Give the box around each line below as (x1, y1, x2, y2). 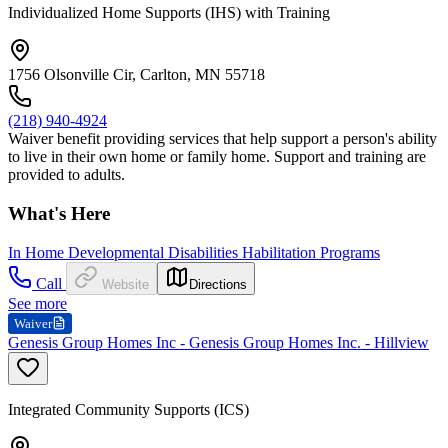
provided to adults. (8, 166, 125, 184)
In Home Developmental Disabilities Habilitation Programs (8, 243, 380, 261)
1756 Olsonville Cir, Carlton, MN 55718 (8, 66, 265, 84)
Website (102, 276, 149, 292)
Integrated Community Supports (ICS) (8, 400, 249, 418)
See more (8, 294, 67, 312)
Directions (189, 276, 247, 292)
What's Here (8, 202, 110, 224)
